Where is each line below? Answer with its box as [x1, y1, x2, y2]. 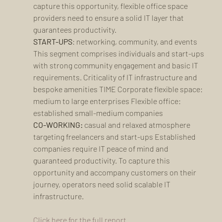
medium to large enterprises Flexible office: [33, 96, 182, 106]
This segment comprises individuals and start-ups [33, 49, 206, 58]
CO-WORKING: [33, 120, 83, 130]
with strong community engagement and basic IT [33, 60, 200, 70]
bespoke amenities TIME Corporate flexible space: [33, 84, 204, 94]
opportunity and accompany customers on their [33, 167, 198, 177]
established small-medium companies [33, 108, 165, 118]
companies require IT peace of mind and [33, 144, 170, 154]
